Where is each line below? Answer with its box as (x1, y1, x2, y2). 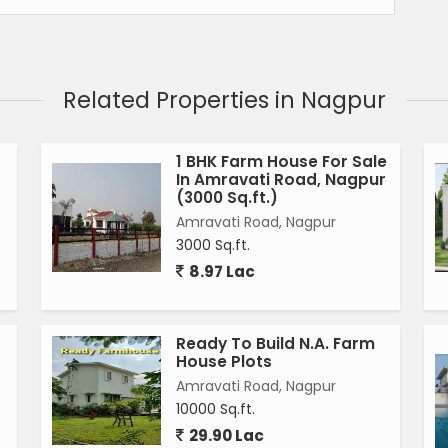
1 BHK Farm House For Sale (176, 151, 387, 173)
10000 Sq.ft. (176, 399, 255, 420)
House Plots (176, 351, 272, 373)
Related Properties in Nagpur (62, 84, 386, 117)
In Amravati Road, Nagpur (176, 169, 386, 191)
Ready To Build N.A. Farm (176, 333, 375, 355)
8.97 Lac (186, 261, 255, 283)
